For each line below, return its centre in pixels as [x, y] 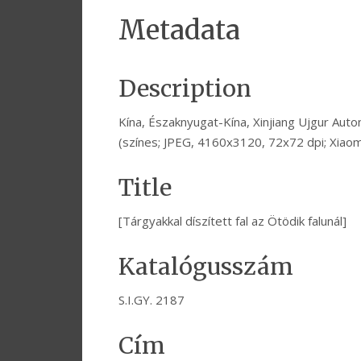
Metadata [179, 31]
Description [185, 89]
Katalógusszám [206, 267]
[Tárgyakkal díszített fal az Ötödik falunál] [232, 221]
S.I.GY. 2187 [151, 300]
